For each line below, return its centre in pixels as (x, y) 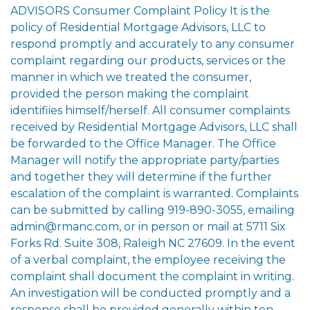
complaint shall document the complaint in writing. (152, 276)
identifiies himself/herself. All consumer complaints (150, 110)
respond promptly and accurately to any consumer (153, 44)
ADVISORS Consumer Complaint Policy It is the (140, 10)
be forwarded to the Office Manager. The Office (143, 143)
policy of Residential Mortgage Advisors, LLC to (138, 27)
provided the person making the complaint (130, 93)
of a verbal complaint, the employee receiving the (148, 259)
